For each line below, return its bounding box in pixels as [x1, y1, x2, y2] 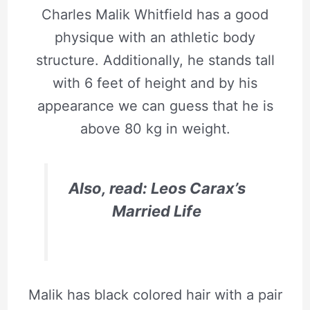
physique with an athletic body [55, 28, 255, 46]
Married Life [112, 201, 201, 220]
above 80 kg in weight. [80, 120, 230, 137]
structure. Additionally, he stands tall [35, 51, 275, 69]
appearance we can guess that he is [37, 97, 273, 114]
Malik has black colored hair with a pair [28, 286, 282, 304]
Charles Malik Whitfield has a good [42, 6, 268, 23]
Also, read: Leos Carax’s [68, 179, 246, 197]
